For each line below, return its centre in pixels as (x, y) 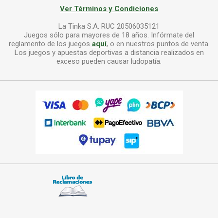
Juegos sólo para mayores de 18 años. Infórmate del (109, 35)
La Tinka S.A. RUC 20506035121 (109, 27)
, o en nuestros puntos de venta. (158, 44)
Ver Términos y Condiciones (109, 9)
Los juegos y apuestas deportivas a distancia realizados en (109, 53)
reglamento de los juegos (50, 44)
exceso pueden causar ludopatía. (109, 62)
